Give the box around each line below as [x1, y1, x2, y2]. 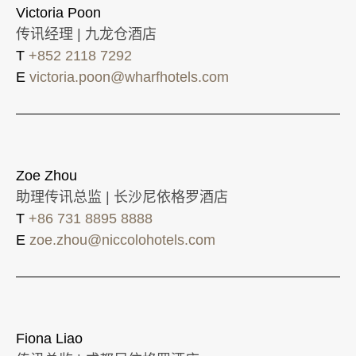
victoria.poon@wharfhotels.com [29, 68, 229, 85]
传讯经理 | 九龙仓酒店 [16, 25, 157, 42]
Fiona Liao [16, 330, 83, 346]
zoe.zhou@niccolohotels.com [29, 231, 215, 248]
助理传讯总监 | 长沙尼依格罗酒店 [16, 188, 228, 205]
